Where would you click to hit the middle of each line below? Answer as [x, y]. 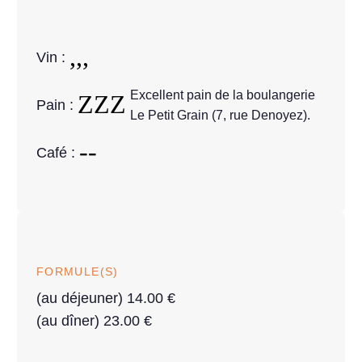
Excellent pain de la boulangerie [223, 95]
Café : [58, 152]
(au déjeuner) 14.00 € [106, 299]
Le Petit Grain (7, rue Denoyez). [220, 115]
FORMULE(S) [78, 272]
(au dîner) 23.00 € [94, 321]
